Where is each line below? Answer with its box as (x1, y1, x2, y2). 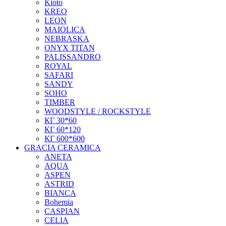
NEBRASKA (44, 34, 89, 43)
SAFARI (44, 70, 73, 79)
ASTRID (44, 179, 74, 188)
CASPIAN (44, 206, 80, 215)
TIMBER (44, 97, 75, 106)
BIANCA (44, 188, 76, 197)
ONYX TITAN (44, 43, 95, 52)
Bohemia (44, 197, 73, 206)
